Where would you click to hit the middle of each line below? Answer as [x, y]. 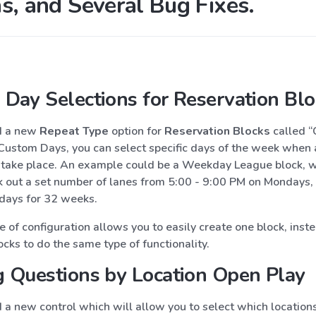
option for [136, 131]
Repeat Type [74, 131]
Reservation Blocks [217, 131]
